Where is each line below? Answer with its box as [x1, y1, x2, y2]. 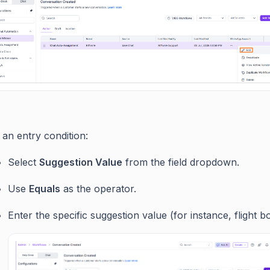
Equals [29, 182, 60, 195]
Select [8, 155, 39, 168]
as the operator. [60, 182, 136, 195]
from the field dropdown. [122, 155, 239, 168]
